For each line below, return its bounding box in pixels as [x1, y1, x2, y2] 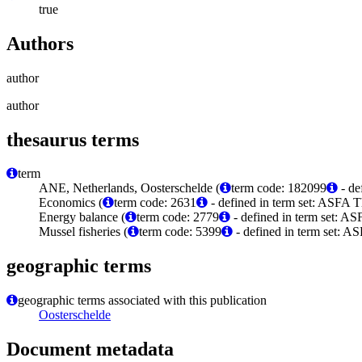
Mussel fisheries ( [39, 225, 128, 239]
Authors [6, 32, 74, 54]
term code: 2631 [114, 196, 196, 210]
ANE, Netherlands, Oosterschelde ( [39, 181, 220, 196]
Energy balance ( [39, 210, 125, 225]
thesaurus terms [6, 128, 139, 150]
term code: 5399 [139, 225, 221, 239]
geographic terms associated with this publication [18, 293, 267, 308]
